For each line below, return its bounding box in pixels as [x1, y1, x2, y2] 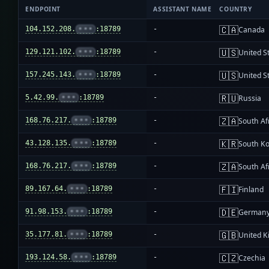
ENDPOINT [25, 5, 61, 14]
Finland [238, 184, 264, 195]
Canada [238, 25, 265, 35]
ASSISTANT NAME [153, 5, 212, 14]
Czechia [238, 253, 266, 264]
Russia [238, 93, 262, 104]
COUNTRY [219, 5, 252, 14]
